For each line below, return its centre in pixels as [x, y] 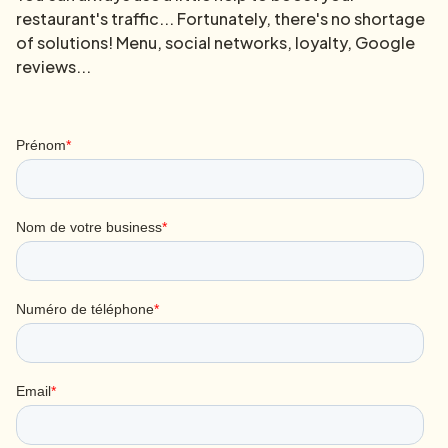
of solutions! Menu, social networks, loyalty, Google [215, 42]
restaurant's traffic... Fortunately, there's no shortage [220, 18]
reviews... [53, 66]
